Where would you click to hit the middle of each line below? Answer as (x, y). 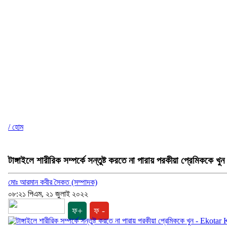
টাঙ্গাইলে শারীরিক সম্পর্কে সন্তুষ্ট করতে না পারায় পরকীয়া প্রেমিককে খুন (116, 160)
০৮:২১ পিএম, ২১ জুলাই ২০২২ (48, 194)
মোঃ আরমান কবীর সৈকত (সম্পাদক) (53, 182)
